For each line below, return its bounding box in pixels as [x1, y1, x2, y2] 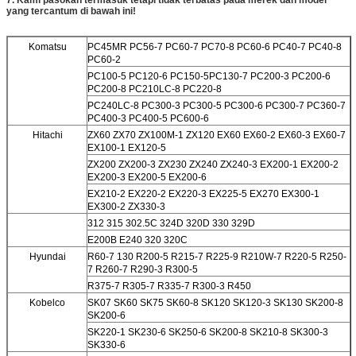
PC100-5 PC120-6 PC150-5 [87, 70, 209, 82]
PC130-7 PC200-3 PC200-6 [209, 70, 331, 82]
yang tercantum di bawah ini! [6, 5, 136, 17]
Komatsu [28, 41, 67, 52]
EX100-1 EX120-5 [87, 141, 166, 153]
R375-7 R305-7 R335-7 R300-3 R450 [87, 280, 251, 292]
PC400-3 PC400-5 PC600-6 [87, 112, 209, 124]
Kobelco [29, 296, 65, 308]
